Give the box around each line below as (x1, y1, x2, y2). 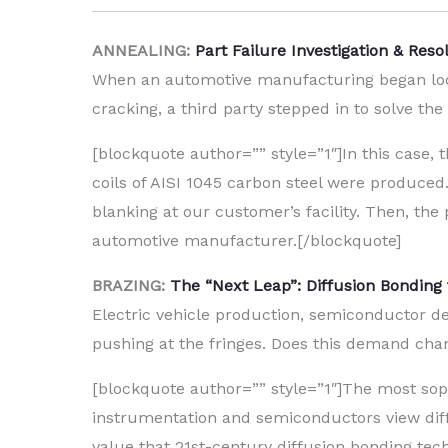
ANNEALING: (92, 41, 195, 61)
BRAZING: (92, 276, 170, 296)
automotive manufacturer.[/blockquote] (92, 231, 401, 251)
